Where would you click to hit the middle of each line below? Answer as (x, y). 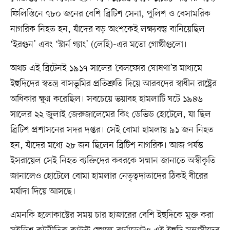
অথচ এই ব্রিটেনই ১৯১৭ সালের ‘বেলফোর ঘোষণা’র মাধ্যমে (106, 69)
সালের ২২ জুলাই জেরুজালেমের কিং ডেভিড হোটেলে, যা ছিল (110, 115)
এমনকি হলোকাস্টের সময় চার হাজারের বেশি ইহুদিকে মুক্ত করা (112, 215)
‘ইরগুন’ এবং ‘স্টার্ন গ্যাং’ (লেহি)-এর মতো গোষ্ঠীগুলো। (98, 45)
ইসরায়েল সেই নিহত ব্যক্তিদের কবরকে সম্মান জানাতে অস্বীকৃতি (113, 161)
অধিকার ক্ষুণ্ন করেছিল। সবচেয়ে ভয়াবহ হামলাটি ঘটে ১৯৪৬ (106, 99)
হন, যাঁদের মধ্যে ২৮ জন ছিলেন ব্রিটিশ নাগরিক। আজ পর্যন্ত (107, 146)
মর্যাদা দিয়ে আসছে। (43, 192)
